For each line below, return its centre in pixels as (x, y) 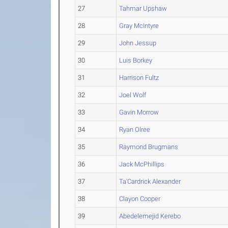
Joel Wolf (133, 95)
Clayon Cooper (140, 199)
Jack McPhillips (142, 164)
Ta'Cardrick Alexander (150, 181)
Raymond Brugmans (149, 147)
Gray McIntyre (139, 26)
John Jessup (138, 43)
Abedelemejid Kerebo (150, 216)
